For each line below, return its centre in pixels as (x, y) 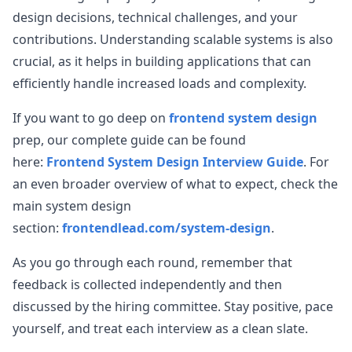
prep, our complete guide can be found (129, 140)
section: (37, 228)
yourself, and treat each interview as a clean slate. (160, 328)
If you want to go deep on (89, 118)
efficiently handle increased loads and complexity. (159, 83)
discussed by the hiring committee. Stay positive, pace (173, 306)
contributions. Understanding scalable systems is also (173, 39)
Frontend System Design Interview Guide (175, 162)
